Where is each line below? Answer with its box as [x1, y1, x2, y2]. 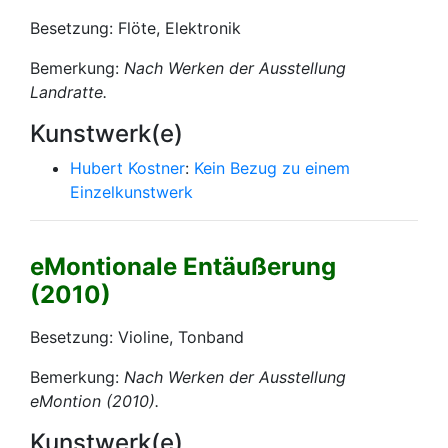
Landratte [30, 81, 103, 102]
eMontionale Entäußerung [30, 251, 336, 281]
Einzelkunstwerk [70, 181, 193, 202]
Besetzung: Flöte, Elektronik [30, 17, 241, 38]
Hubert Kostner [70, 157, 185, 178]
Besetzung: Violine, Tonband [30, 326, 244, 347]
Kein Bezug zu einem [194, 157, 350, 178]
